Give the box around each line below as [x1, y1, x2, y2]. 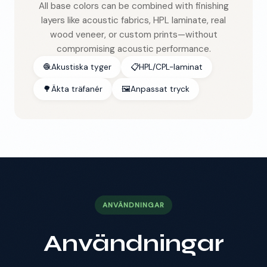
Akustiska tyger [51, 62, 111, 73]
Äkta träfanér [51, 84, 103, 95]
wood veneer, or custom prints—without [49, 29, 218, 41]
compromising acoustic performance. [56, 43, 211, 55]
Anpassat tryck [131, 84, 190, 95]
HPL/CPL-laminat [139, 62, 203, 73]
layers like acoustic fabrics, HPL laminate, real [41, 14, 226, 27]
